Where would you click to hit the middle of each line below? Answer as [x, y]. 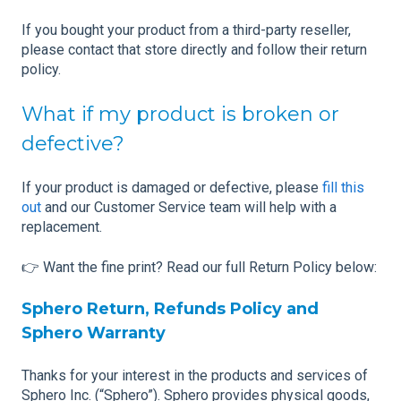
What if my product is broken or [180, 115]
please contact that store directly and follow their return [194, 49]
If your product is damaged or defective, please [170, 188]
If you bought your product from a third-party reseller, [186, 30]
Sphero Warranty [94, 333]
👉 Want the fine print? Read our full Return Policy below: [199, 267]
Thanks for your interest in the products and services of [195, 375]
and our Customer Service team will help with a [189, 208]
